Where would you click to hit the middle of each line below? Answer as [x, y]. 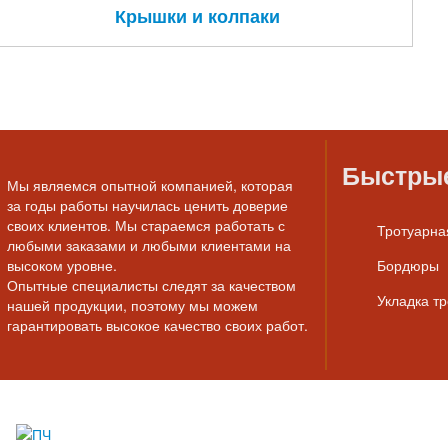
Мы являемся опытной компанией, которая [150, 184]
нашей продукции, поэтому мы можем [132, 304]
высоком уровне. [62, 264]
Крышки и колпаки [197, 15]
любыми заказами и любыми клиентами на [149, 244]
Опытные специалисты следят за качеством [151, 284]
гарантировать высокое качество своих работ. [157, 324]
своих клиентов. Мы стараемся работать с [146, 224]
